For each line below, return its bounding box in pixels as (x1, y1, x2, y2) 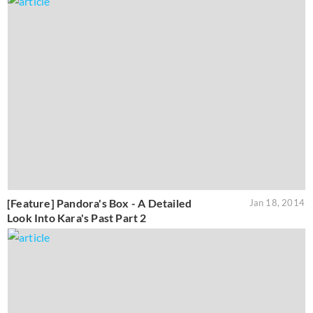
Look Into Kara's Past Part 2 (7, 211, 147, 225)
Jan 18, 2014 (249, 197, 305, 209)
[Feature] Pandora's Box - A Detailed (7, 196, 192, 210)
